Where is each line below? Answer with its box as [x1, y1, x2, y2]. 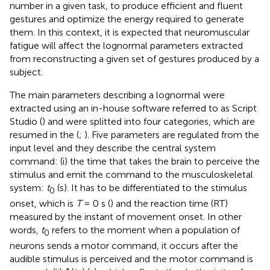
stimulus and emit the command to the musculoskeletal [10, 168, 253, 180]
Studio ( [10, 115, 42, 127]
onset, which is [10, 197, 76, 209]
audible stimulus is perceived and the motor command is [10, 253, 253, 265]
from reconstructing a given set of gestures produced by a [10, 52, 259, 64]
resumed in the [10, 128, 77, 140]
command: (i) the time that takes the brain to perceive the [10, 155, 260, 167]
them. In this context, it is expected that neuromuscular [10, 26, 250, 38]
